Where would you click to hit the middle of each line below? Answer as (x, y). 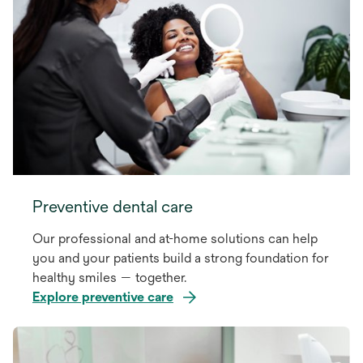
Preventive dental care (113, 206)
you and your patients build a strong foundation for (181, 258)
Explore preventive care (103, 297)
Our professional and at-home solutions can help (175, 238)
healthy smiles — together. (109, 277)
